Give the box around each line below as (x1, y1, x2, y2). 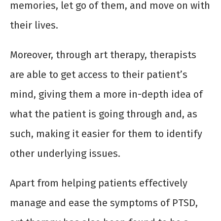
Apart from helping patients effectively (10, 177, 187, 189)
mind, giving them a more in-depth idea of (10, 88, 203, 101)
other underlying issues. (10, 147, 120, 160)
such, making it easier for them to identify (10, 128, 202, 140)
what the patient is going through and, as (10, 108, 197, 120)
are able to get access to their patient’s (10, 69, 187, 81)
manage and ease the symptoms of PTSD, (10, 197, 198, 209)
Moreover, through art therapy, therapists (10, 49, 196, 61)
